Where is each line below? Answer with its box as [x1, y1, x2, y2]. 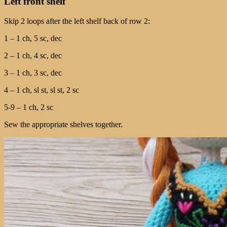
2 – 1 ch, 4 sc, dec [4, 51, 62, 60]
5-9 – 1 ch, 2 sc [4, 102, 53, 111]
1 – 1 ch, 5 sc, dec [4, 33, 62, 43]
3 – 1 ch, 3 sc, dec [4, 68, 62, 77]
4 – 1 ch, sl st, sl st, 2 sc [4, 85, 79, 94]
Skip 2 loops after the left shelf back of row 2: [4, 16, 150, 25]
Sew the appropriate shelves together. [4, 120, 123, 129]
